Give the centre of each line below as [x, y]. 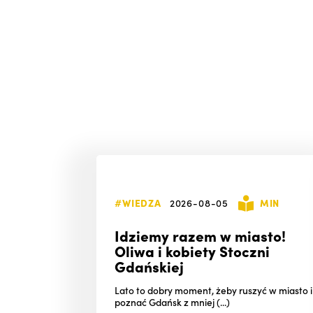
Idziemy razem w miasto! [201, 235]
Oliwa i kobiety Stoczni [192, 250]
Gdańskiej [150, 265]
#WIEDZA [138, 202]
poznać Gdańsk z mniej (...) [173, 301]
